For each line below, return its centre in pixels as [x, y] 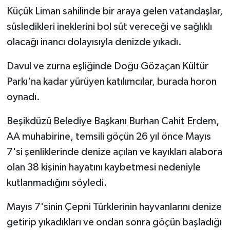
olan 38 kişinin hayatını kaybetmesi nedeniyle [103, 167]
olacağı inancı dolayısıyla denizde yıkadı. [94, 42]
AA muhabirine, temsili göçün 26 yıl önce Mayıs [109, 137]
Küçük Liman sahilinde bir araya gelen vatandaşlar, [114, 11]
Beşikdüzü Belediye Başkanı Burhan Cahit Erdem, [113, 121]
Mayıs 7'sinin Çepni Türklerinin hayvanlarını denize [114, 207]
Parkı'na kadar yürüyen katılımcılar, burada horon [111, 82]
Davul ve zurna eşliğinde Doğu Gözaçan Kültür [107, 66]
